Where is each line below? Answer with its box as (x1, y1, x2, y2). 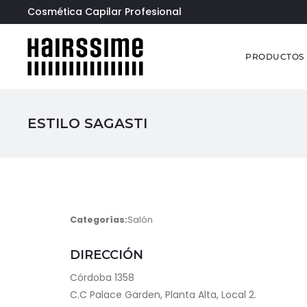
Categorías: (70, 214, 127, 225)
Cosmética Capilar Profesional (27, 5, 182, 19)
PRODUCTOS (245, 51, 304, 62)
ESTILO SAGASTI (27, 115, 147, 132)
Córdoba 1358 (70, 271, 134, 284)
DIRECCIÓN (70, 247, 143, 262)
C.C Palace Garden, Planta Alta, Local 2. (70, 288, 256, 302)
